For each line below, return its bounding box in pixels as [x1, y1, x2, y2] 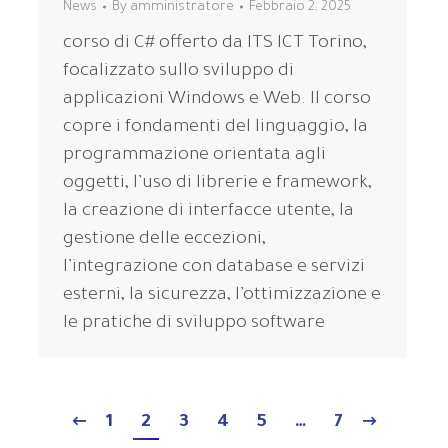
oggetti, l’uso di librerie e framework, [63, 173, 372, 194]
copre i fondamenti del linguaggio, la [63, 117, 368, 138]
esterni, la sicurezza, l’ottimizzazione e [63, 285, 381, 306]
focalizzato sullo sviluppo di [63, 61, 294, 82]
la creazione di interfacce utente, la [63, 201, 354, 222]
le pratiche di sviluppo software [63, 313, 325, 334]
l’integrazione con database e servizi [63, 257, 365, 278]
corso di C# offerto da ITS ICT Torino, [63, 33, 367, 54]
